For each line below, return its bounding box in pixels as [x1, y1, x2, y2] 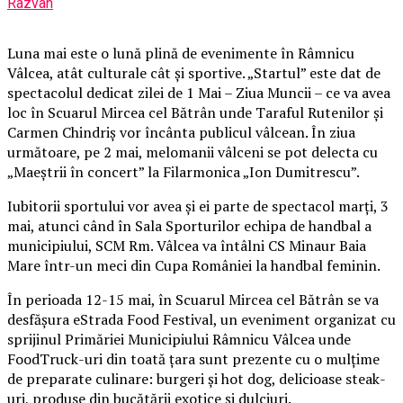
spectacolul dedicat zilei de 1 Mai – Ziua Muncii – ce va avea [7, 82, 390, 103]
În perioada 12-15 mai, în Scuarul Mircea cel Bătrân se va [7, 289, 379, 309]
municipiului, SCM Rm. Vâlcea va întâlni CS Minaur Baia [7, 235, 366, 255]
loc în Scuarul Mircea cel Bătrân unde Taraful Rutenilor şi [7, 102, 383, 122]
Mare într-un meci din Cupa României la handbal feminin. [7, 255, 381, 275]
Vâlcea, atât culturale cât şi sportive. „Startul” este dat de [7, 62, 381, 83]
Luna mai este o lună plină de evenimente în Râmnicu [7, 42, 354, 63]
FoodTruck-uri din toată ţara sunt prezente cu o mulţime [7, 348, 380, 369]
